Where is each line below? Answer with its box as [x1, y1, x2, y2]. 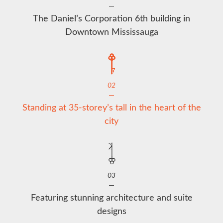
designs [97, 205, 126, 217]
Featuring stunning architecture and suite [30, 192, 193, 203]
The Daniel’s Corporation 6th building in [33, 12, 190, 23]
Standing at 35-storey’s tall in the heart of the [22, 101, 201, 112]
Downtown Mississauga [65, 25, 158, 37]
